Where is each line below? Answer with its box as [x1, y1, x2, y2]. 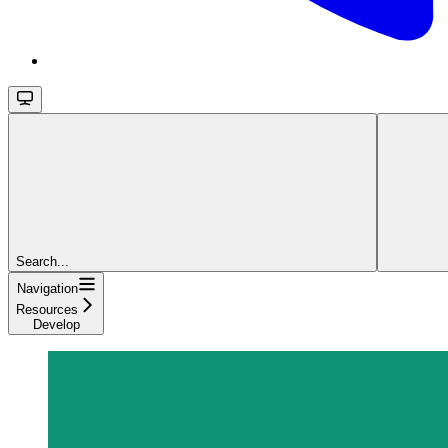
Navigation [16, 280, 78, 296]
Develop [32, 316, 80, 332]
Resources [16, 301, 78, 317]
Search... [16, 253, 69, 269]
